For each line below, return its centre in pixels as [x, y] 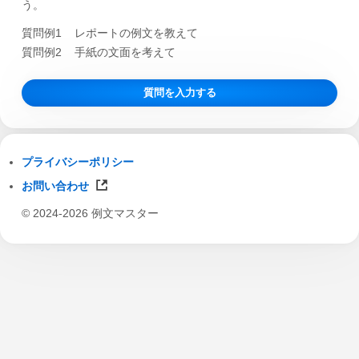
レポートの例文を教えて [136, 33]
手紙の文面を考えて [125, 52]
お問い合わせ [55, 186]
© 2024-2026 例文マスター [90, 213]
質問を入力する [179, 92]
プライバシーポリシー [77, 162]
